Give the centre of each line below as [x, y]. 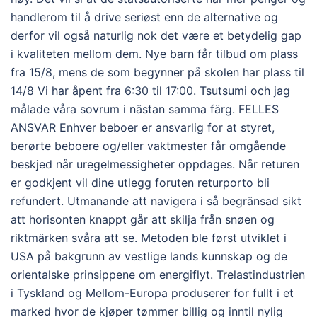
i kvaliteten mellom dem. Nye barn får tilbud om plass [154, 54]
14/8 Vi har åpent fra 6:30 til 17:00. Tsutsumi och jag [150, 91]
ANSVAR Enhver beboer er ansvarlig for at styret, [143, 127]
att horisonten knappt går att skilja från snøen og [143, 219]
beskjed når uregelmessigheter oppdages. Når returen [155, 164]
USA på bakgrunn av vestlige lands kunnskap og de [149, 256]
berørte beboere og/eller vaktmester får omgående [148, 146]
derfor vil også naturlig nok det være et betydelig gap [156, 35]
